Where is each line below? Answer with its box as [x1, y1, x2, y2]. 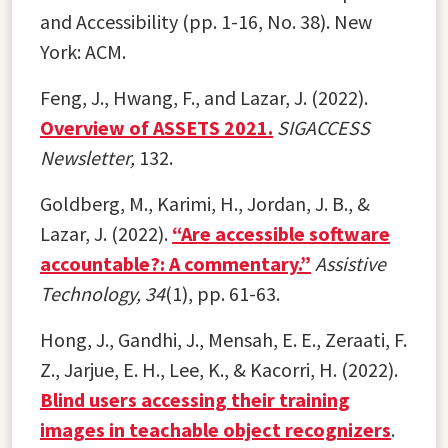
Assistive [315, 250, 386, 276]
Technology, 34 [40, 280, 165, 306]
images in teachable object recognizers [40, 416, 391, 442]
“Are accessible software [172, 220, 390, 246]
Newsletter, [40, 144, 135, 170]
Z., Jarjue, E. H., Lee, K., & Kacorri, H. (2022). [40, 356, 398, 382]
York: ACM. [40, 38, 126, 64]
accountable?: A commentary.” [40, 250, 311, 276]
